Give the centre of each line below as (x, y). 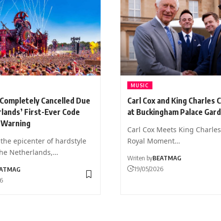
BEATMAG (167, 158)
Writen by (140, 158)
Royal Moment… (154, 141)
